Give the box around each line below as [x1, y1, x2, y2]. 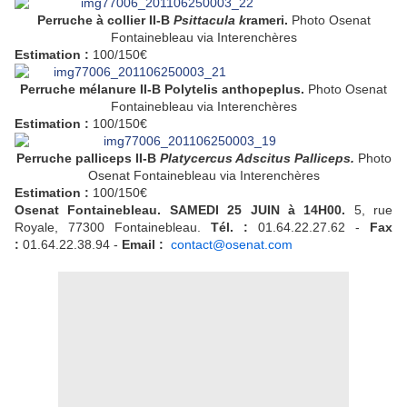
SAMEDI [169, 203, 219, 218]
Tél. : [211, 220, 258, 235]
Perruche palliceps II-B [15, 151, 160, 166]
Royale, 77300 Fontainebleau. [15, 220, 211, 235]
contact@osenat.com [171, 237, 293, 253]
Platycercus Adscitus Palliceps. [159, 151, 358, 166]
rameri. [245, 13, 292, 28]
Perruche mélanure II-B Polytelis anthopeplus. [20, 82, 308, 97]
